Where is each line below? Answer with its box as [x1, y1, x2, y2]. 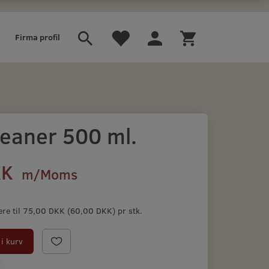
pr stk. [118, 205, 143, 216]
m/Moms [18, 165, 78, 183]
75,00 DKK [23, 205, 68, 216]
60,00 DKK [70, 205, 113, 216]
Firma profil [15, 31, 60, 43]
